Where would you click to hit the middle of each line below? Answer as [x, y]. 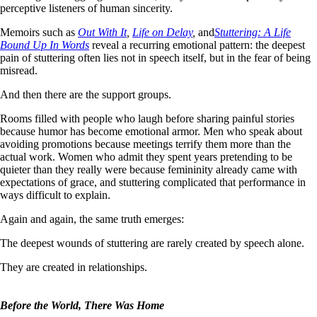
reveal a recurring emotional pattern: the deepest [198, 45]
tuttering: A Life [255, 32]
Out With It [102, 32]
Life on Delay [162, 32]
